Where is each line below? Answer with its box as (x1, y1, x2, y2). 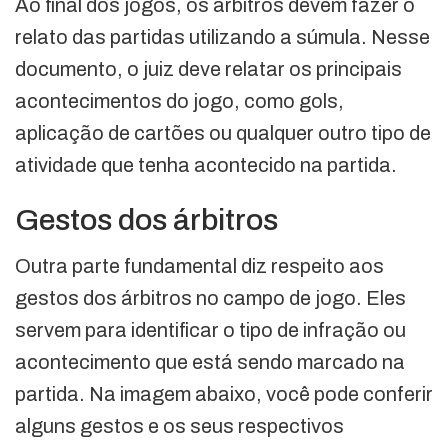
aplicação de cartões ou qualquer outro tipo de (15, 121, 431, 144)
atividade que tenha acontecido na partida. (15, 153, 397, 176)
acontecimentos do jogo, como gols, (15, 89, 344, 112)
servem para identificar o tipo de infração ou (15, 318, 406, 341)
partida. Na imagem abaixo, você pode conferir (15, 382, 433, 405)
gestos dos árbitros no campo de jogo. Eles (15, 286, 406, 309)
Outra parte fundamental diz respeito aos (15, 254, 384, 277)
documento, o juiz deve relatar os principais (15, 57, 402, 80)
